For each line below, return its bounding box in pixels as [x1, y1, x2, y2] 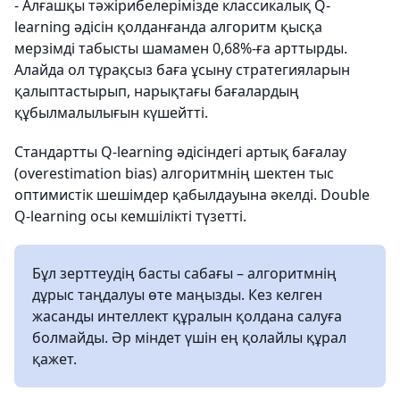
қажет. [32, 349, 77, 369]
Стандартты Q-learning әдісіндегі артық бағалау [14, 142, 346, 162]
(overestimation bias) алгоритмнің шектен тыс [14, 163, 334, 183]
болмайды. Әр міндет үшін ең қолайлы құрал [32, 328, 346, 347]
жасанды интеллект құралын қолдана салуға [32, 306, 342, 326]
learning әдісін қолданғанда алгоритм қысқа [14, 17, 322, 37]
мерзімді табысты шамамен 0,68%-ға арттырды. [14, 38, 347, 58]
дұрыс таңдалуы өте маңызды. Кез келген [32, 285, 322, 304]
